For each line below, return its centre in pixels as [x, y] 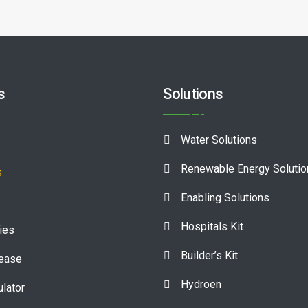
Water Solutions [219, 140]
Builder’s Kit [210, 255]
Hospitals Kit [212, 227]
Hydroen [201, 284]
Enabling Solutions [225, 198]
